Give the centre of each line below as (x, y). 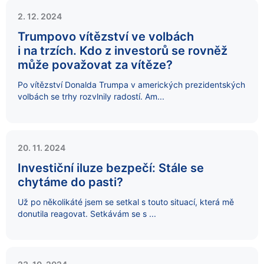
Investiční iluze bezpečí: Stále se (111, 168)
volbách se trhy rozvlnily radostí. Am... (91, 97)
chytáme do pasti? (70, 182)
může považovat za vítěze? (95, 65)
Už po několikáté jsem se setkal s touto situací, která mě (126, 202)
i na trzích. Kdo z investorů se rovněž (123, 51)
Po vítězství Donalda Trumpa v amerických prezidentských (131, 85)
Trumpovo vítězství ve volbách (106, 37)
